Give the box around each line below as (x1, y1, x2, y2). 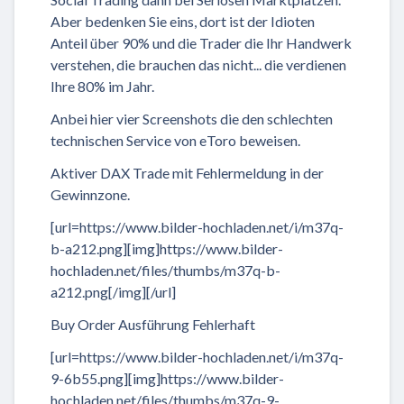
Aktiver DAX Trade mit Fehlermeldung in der (50, 163, 324, 181)
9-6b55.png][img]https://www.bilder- (50, 369, 284, 387)
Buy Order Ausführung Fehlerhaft (50, 315, 255, 333)
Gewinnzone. (50, 185, 130, 203)
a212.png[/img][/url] (50, 282, 176, 300)
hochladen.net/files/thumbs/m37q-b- (50, 261, 280, 279)
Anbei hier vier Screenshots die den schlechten (50, 109, 333, 127)
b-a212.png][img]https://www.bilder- (50, 239, 283, 257)
